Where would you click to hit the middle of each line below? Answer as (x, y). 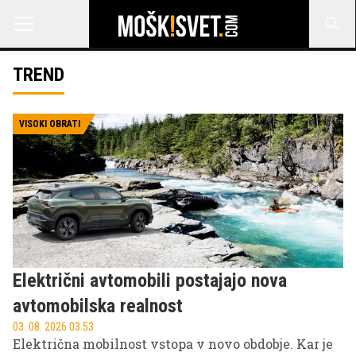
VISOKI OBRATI (50, 124)
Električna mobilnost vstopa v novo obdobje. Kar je (173, 344)
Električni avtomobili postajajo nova (150, 281)
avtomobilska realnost (98, 306)
